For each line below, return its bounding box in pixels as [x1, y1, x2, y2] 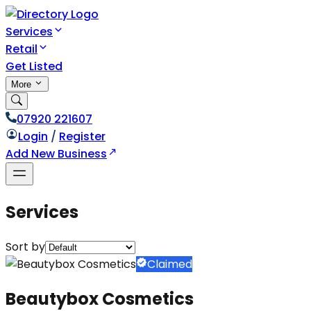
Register [59, 128, 106, 144]
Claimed [147, 255, 192, 272]
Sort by [6, 238, 45, 255]
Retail [6, 41, 37, 57]
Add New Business [6, 146, 107, 162]
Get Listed [6, 58, 62, 74]
